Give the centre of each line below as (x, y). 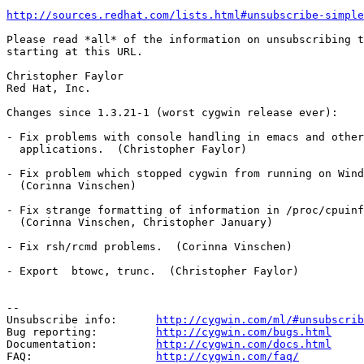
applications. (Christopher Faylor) (127, 149)
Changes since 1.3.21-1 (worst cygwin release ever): (172, 112)
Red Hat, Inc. (49, 88)
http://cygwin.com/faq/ (227, 356)
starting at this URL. (75, 51)
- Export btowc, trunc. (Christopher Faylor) (153, 271)
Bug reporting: (81, 331)
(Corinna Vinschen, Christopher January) (140, 222)
